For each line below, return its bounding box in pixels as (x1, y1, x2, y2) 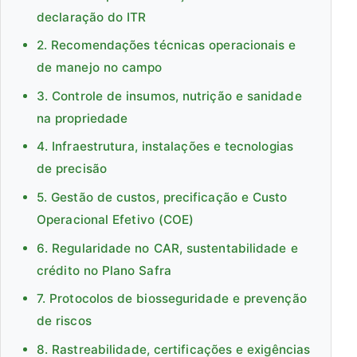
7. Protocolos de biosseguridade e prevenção (37, 291, 307, 307)
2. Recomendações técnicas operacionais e (37, 37, 296, 53)
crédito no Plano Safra (37, 262, 171, 278)
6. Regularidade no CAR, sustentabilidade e (37, 240, 298, 256)
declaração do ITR (37, 9, 147, 25)
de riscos (37, 313, 92, 329)
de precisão (37, 161, 108, 177)
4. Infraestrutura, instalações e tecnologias (37, 139, 294, 155)
